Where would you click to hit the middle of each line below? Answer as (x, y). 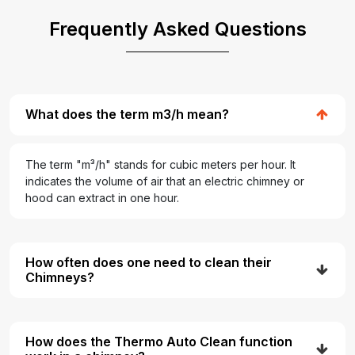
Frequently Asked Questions (177, 29)
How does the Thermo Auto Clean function (159, 341)
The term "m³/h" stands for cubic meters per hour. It (160, 164)
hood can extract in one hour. (102, 197)
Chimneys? (60, 277)
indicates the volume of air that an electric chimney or (165, 181)
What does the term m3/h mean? (127, 115)
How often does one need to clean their (149, 262)
